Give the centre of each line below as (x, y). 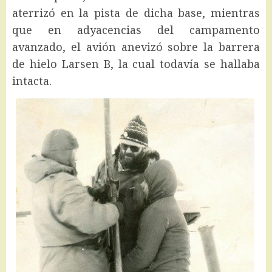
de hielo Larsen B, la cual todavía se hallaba (136, 63)
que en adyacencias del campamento (136, 29)
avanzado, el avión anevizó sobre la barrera (136, 46)
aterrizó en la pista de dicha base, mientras (136, 12)
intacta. (32, 80)
